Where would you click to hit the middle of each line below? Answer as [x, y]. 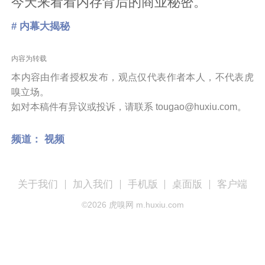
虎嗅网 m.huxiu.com [145, 205]
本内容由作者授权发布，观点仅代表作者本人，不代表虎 [132, 77]
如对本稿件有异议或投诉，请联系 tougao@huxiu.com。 [129, 106]
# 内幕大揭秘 [41, 26]
